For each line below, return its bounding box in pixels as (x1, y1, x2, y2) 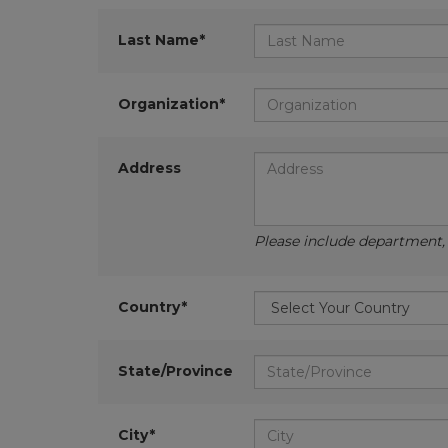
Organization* (117, 95, 225, 113)
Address (117, 159, 181, 177)
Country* (117, 298, 187, 316)
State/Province (117, 362, 233, 380)
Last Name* (117, 31, 205, 49)
